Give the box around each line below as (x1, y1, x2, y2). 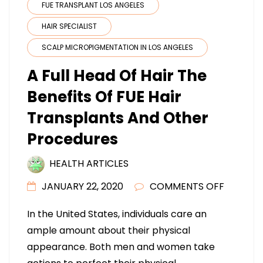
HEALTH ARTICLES (49, 157, 129, 171)
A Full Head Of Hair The (27, 65, 207, 87)
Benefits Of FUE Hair (27, 86, 181, 108)
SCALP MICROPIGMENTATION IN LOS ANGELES (42, 42, 193, 53)
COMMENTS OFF (150, 180, 224, 194)
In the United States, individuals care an (27, 207, 207, 221)
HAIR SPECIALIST (42, 21, 97, 32)
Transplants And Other (27, 107, 208, 129)
